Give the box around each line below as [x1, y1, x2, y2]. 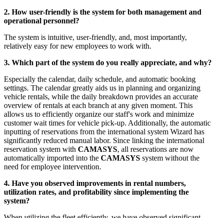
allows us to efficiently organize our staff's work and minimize [4, 110, 194, 119]
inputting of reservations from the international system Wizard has [4, 127, 204, 136]
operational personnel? [4, 17, 79, 25]
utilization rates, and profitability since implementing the [4, 188, 189, 197]
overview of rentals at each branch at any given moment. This [4, 101, 193, 110]
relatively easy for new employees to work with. [4, 42, 151, 51]
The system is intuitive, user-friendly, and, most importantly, [4, 33, 187, 42]
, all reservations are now [117, 145, 194, 154]
